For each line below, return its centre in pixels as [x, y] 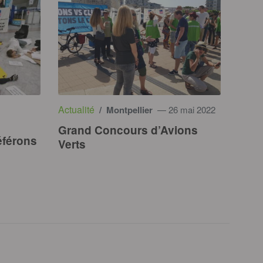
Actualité [76, 110]
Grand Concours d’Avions [128, 130]
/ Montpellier [124, 110]
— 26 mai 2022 [185, 110]
